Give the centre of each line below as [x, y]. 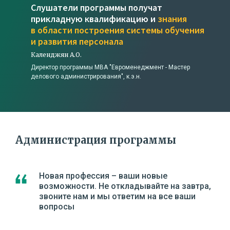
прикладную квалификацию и [94, 19]
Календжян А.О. [56, 55]
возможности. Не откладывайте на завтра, [125, 186]
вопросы [57, 207]
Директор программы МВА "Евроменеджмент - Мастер [110, 68]
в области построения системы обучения [118, 30]
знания [172, 19]
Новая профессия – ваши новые [103, 176]
